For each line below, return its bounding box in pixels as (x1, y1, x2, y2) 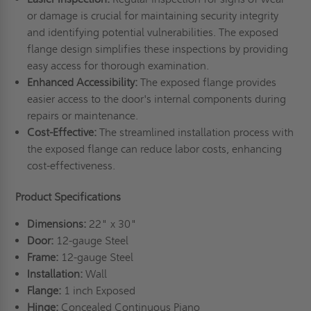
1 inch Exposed (63, 284, 138, 298)
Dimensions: (26, 217, 86, 231)
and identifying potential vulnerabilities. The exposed (26, 26, 278, 40)
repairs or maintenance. (26, 109, 141, 123)
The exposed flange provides (137, 76, 276, 90)
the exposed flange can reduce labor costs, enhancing (26, 142, 282, 156)
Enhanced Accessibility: (26, 76, 137, 90)
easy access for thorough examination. (26, 59, 212, 73)
